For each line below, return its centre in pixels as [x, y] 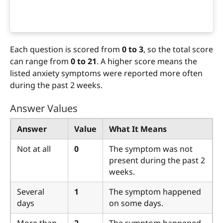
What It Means [138, 129]
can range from [40, 61]
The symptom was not [151, 149]
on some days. [136, 203]
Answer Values [44, 109]
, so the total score [178, 50]
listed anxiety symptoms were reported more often [106, 73]
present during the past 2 [157, 161]
